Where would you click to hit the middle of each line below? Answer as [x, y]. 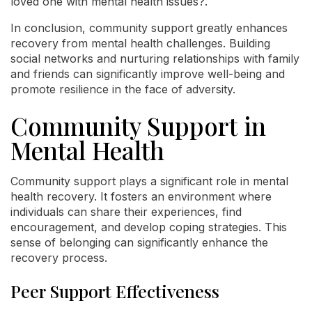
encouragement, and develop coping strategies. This [149, 227]
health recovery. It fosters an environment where [141, 196]
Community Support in [138, 126]
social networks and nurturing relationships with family [155, 58]
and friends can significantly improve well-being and [148, 74]
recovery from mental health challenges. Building [140, 43]
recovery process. [59, 258]
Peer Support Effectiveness [115, 291]
